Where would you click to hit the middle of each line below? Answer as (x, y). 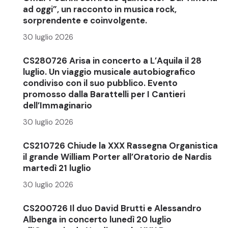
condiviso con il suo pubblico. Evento (100, 83)
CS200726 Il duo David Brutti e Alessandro (112, 208)
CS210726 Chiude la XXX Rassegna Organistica (120, 145)
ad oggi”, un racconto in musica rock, (100, 9)
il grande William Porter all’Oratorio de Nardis (117, 156)
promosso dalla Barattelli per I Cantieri (104, 94)
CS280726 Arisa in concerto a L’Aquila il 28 (112, 60)
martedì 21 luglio (57, 168)
